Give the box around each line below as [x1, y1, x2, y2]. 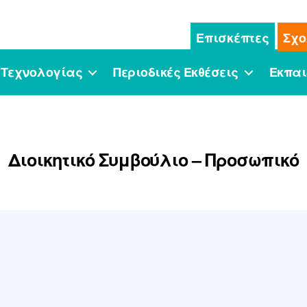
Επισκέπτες [196, 28, 269, 47]
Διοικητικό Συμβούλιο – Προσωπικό [8, 147, 299, 173]
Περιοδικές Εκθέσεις [113, 62, 238, 81]
